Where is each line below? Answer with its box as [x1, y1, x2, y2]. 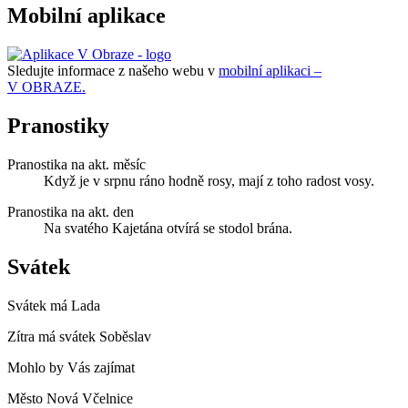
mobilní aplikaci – [219, 62, 321, 78]
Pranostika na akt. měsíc [7, 156, 146, 172]
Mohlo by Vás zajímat [7, 359, 135, 375]
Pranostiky [7, 113, 109, 138]
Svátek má [7, 297, 71, 313]
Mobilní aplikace [7, 4, 166, 28]
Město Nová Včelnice [7, 390, 133, 406]
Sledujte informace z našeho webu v [7, 62, 219, 78]
